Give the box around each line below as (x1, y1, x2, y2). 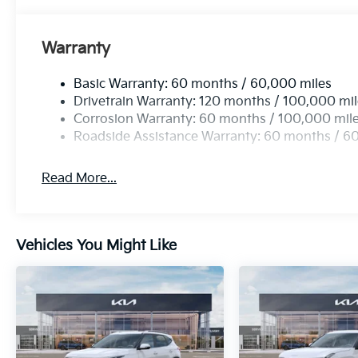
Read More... (42, 170, 117, 186)
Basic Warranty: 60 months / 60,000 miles (74, 76, 332, 92)
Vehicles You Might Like (16, 237, 177, 254)
